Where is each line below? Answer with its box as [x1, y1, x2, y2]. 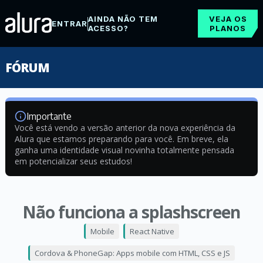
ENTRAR [51, 19, 87, 28]
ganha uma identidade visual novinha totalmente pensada [14, 144, 234, 156]
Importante [26, 110, 72, 122]
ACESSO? [87, 23, 129, 33]
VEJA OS [208, 14, 247, 23]
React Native [129, 226, 174, 237]
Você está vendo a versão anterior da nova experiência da [14, 122, 235, 133]
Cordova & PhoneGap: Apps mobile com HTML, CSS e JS [34, 248, 230, 258]
